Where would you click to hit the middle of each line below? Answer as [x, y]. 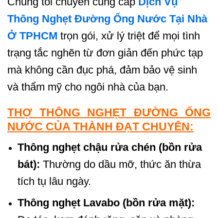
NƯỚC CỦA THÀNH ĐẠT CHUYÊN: [100, 126]
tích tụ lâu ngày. [54, 181]
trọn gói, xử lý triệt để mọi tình [129, 36]
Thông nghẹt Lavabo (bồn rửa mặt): [106, 203]
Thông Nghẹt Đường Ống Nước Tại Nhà [107, 19]
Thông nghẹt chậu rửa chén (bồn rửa [109, 147]
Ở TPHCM [32, 36]
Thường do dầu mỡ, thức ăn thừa [120, 164]
